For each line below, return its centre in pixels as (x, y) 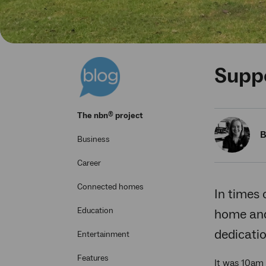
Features (93, 259)
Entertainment (103, 235)
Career (89, 164)
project (128, 116)
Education (95, 211)
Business (94, 140)
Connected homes (110, 187)
